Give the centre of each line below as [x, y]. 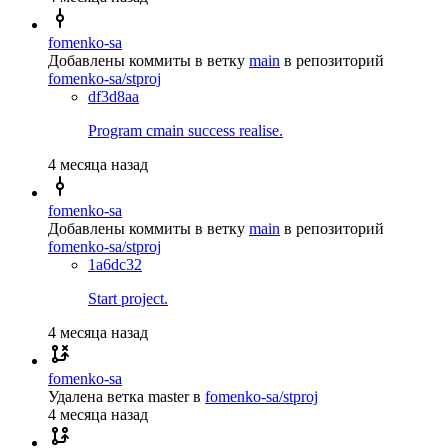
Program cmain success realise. [185, 130]
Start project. [128, 298]
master [168, 396]
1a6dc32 [115, 264]
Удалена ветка [96, 396]
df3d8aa [113, 96]
